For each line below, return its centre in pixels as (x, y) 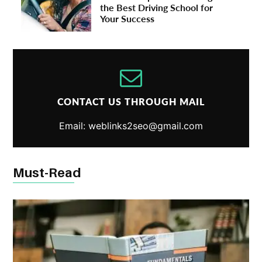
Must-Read (47, 173)
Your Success (127, 19)
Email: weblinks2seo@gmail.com (131, 126)
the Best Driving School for (157, 8)
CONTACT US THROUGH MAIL (131, 102)
